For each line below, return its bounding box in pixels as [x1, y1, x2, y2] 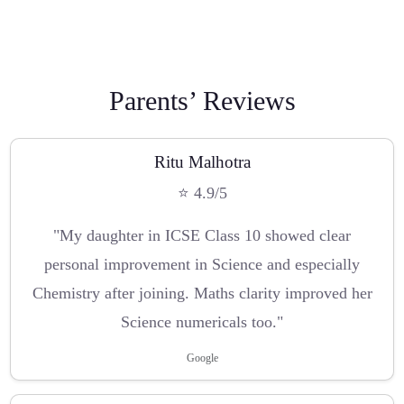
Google [186, 352, 218, 365]
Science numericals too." [121, 313, 283, 332]
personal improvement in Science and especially [44, 255, 360, 274]
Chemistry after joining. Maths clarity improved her [32, 284, 372, 303]
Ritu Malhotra [153, 151, 251, 171]
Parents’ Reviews [108, 86, 296, 116]
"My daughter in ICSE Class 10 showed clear [53, 226, 351, 245]
